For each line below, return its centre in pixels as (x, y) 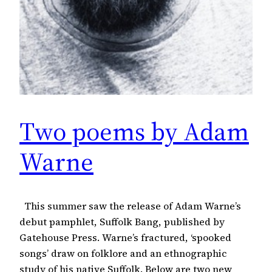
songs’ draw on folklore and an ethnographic (123, 253)
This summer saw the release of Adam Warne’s (130, 206)
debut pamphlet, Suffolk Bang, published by (122, 221)
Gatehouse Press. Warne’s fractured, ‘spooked (125, 237)
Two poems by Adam (134, 131)
